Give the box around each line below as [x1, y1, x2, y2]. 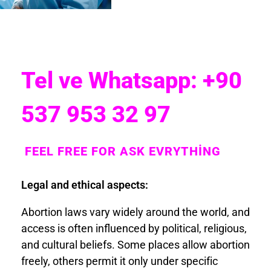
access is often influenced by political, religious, [21, 221, 247, 235]
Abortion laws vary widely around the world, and [21, 205, 250, 218]
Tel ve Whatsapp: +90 [21, 67, 242, 94]
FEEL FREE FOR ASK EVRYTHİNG [21, 143, 221, 158]
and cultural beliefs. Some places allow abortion [21, 238, 250, 251]
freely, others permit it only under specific [21, 254, 218, 267]
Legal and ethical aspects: [21, 178, 148, 191]
